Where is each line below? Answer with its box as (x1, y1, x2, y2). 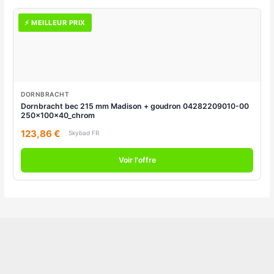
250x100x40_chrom (21, 111, 95, 120)
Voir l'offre (118, 155, 156, 165)
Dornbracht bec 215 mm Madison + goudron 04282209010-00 (21, 102, 250, 111)
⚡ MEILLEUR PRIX (24, 18, 86, 28)
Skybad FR (68, 129, 100, 137)
